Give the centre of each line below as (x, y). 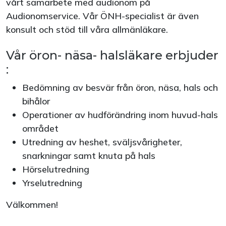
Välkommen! (32, 205)
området (42, 128)
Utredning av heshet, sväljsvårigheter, (102, 142)
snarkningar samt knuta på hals (89, 156)
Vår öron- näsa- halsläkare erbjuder (112, 55)
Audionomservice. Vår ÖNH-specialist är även (102, 16)
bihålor (36, 101)
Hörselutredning (56, 169)
